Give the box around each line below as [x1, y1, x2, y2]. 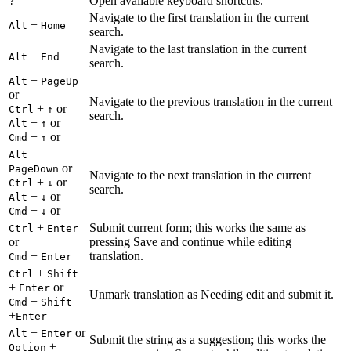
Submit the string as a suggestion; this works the [89, 332, 326, 346]
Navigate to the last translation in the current [89, 42, 306, 56]
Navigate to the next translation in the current [89, 168, 311, 182]
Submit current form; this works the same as [89, 220, 306, 234]
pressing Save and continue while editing [89, 234, 291, 248]
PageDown [9, 162, 59, 175]
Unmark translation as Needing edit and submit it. [89, 287, 334, 301]
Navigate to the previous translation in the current [89, 94, 332, 108]
